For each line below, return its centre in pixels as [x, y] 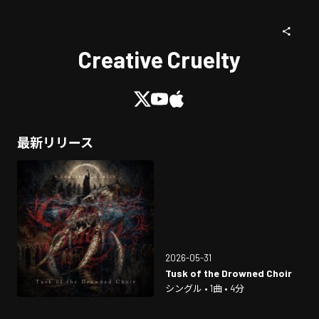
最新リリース [55, 142]
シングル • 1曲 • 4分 [205, 288]
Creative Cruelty [159, 59]
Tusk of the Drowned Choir [229, 273]
